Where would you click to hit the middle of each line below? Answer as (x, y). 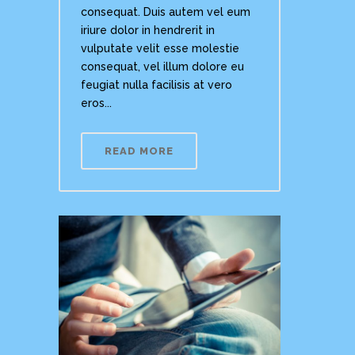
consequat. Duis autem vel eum (166, 12)
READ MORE (139, 151)
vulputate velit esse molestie (160, 49)
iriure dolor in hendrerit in (148, 31)
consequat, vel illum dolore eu (162, 67)
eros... (96, 103)
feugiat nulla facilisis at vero (157, 85)
